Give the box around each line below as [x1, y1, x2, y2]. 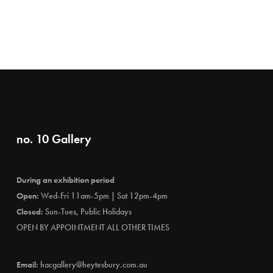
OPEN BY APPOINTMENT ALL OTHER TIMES [16, 222, 169, 233]
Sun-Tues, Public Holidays [43, 206, 132, 217]
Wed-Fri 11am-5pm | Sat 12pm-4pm [38, 190, 168, 201]
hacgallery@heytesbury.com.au [40, 259, 147, 270]
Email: [16, 259, 38, 270]
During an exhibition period [16, 174, 115, 185]
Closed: [16, 206, 43, 217]
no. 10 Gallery [16, 131, 91, 147]
